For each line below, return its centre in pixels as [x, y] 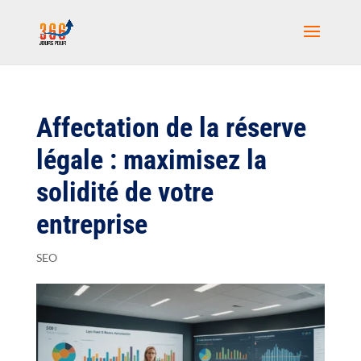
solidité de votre [124, 192]
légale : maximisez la [151, 160]
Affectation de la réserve [171, 127]
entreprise [91, 224]
